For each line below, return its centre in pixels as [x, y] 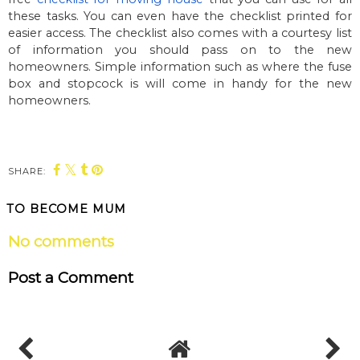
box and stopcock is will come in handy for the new [180, 84]
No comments [61, 242]
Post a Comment [71, 277]
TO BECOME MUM [66, 209]
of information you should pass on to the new [180, 50]
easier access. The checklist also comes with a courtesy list [180, 33]
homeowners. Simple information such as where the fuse [180, 67]
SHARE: [27, 172]
